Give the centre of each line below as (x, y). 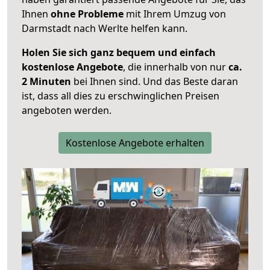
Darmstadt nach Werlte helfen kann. (105, 29)
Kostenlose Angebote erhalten (135, 143)
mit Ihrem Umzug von (175, 14)
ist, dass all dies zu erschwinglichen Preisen (121, 96)
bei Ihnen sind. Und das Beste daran (155, 82)
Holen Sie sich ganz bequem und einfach (119, 53)
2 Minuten (46, 82)
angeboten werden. (67, 111)
